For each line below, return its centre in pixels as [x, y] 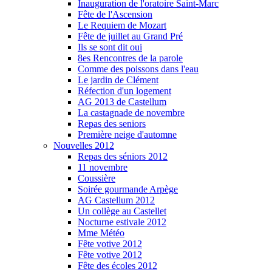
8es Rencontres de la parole [130, 58]
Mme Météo [101, 233]
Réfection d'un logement [124, 91]
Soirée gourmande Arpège [128, 189]
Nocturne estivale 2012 [122, 222]
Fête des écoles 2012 [117, 266]
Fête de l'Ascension [115, 14]
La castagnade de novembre [131, 113]
